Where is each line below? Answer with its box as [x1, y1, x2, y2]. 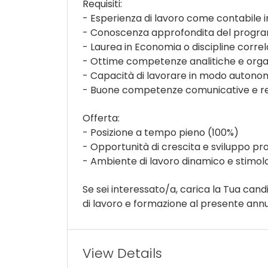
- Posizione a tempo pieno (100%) [83, 126, 239, 139]
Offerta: [83, 111, 120, 125]
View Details [83, 244, 162, 263]
